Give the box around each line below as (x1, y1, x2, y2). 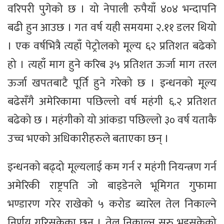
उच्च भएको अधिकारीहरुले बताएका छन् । (7, 129, 169, 148)
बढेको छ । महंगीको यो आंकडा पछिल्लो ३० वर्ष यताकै (7, 111, 216, 130)
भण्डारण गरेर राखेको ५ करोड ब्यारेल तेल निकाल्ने (7, 195, 216, 214)
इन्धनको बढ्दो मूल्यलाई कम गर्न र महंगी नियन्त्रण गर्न (7, 158, 216, 177)
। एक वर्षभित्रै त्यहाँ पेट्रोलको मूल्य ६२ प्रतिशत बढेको (7, 37, 216, 56)
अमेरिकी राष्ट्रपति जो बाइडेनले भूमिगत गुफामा (7, 176, 216, 195)
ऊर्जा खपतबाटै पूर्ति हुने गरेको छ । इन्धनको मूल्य (7, 74, 216, 93)
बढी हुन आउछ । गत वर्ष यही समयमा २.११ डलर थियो (7, 18, 216, 37)
